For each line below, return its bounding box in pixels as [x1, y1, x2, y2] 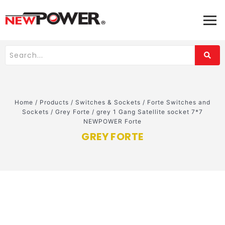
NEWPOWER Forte [83, 118, 142, 126]
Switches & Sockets [75, 98, 141, 106]
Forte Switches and [147, 98, 210, 106]
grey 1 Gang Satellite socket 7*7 [96, 108, 203, 116]
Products [40, 98, 69, 106]
